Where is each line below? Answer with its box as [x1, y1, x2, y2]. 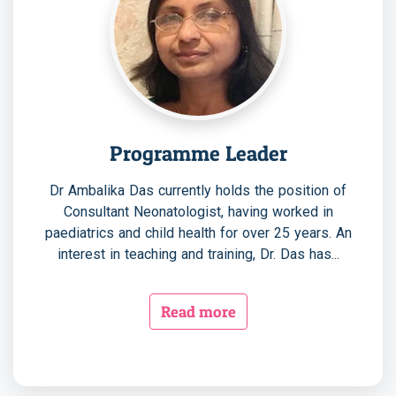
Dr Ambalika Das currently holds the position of [49, 181, 346, 199]
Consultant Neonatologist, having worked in [63, 202, 333, 220]
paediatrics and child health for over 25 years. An [44, 224, 352, 241]
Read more [160, 301, 236, 321]
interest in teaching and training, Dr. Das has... [57, 245, 339, 263]
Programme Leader [109, 140, 287, 166]
